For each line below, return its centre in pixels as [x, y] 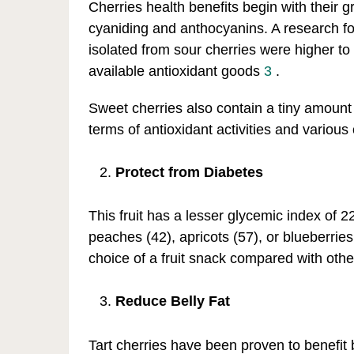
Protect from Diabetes [190, 173]
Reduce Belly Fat [173, 301]
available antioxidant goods [176, 72]
